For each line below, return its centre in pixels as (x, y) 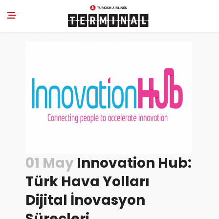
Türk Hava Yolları (87, 182)
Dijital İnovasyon (85, 200)
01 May (49, 163)
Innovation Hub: (132, 163)
